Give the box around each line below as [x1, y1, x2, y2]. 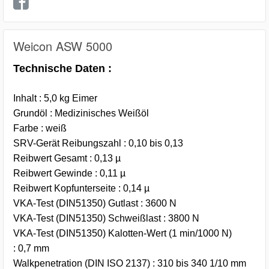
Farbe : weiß [13, 123, 67, 134]
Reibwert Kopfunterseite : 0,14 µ [13, 183, 150, 194]
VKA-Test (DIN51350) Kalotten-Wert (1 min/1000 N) [13, 228, 232, 239]
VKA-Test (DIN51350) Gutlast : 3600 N [13, 198, 177, 209]
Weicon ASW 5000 [13, 37, 112, 55]
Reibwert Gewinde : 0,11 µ [13, 168, 125, 179]
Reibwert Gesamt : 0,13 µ [13, 153, 121, 164]
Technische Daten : [13, 62, 112, 75]
